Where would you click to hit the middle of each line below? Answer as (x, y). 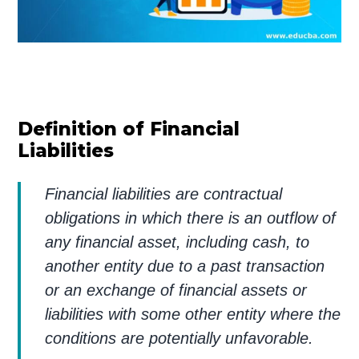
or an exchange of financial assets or (176, 290)
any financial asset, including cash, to (177, 242)
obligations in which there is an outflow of (191, 218)
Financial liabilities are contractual (164, 194)
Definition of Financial (129, 129)
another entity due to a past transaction (185, 266)
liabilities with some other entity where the (193, 314)
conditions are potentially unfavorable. (179, 338)
